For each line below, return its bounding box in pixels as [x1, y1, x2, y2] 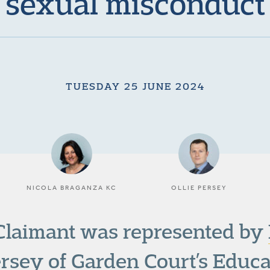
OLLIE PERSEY [171, 184, 227, 192]
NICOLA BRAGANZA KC [27, 184, 116, 192]
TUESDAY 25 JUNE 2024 [65, 80, 205, 92]
